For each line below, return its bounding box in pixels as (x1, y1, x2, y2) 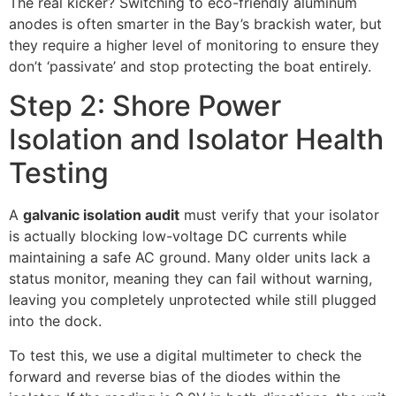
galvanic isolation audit (23, 206, 179, 225)
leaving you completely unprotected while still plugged (9, 291, 377, 309)
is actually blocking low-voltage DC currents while (9, 227, 346, 246)
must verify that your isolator (179, 206, 379, 225)
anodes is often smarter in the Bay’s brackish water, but (9, 14, 382, 33)
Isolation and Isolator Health (9, 122, 384, 157)
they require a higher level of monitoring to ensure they (9, 35, 379, 54)
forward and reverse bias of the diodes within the (9, 367, 340, 385)
